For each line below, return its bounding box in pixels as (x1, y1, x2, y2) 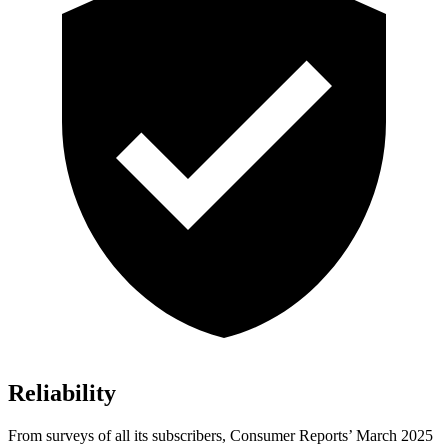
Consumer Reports (230, 426, 348, 444)
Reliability (8, 379, 116, 406)
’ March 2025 (348, 426, 433, 444)
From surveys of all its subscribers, (8, 426, 230, 444)
